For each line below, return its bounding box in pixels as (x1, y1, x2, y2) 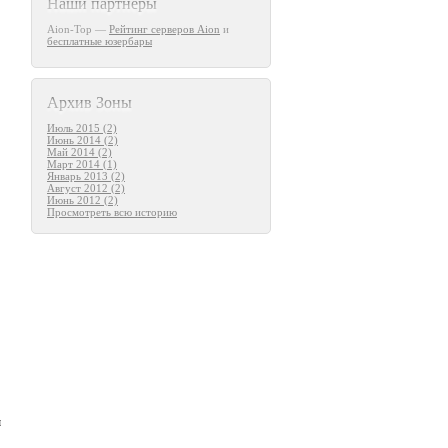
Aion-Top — (47, 23, 109, 35)
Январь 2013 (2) (47, 170, 125, 182)
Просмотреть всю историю (47, 206, 177, 218)
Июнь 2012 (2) (47, 194, 118, 206)
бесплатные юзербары (47, 35, 152, 47)
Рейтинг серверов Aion (109, 23, 220, 35)
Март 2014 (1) (47, 158, 117, 170)
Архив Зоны (47, 94, 132, 111)
